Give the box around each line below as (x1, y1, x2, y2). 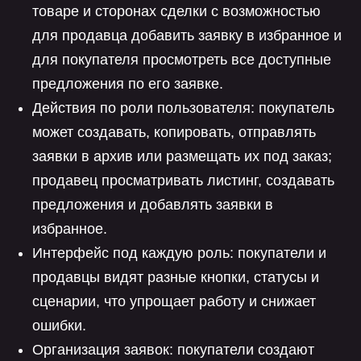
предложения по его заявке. (32, 76, 223, 92)
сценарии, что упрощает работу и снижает (32, 293, 316, 309)
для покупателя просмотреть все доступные (32, 52, 331, 68)
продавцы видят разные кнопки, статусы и (32, 269, 319, 285)
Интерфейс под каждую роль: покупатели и (32, 245, 326, 261)
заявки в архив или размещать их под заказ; (32, 148, 332, 164)
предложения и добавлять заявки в (32, 197, 273, 213)
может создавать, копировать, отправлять (32, 124, 316, 140)
